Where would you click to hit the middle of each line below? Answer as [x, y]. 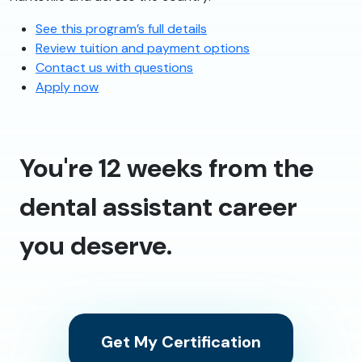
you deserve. [96, 246]
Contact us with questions [114, 68]
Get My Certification [181, 342]
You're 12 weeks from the [166, 168]
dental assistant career [158, 207]
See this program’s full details [121, 29]
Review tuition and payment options [143, 48]
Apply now [67, 87]
